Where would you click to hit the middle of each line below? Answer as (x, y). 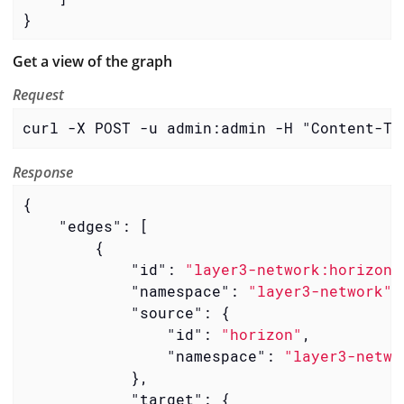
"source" (166, 313)
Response (43, 172)
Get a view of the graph (92, 62)
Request (39, 95)
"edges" (90, 226)
